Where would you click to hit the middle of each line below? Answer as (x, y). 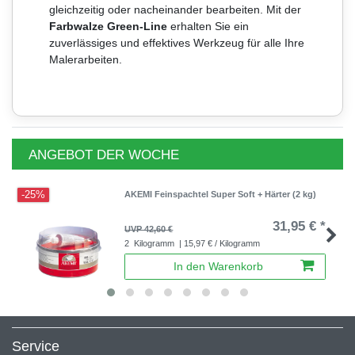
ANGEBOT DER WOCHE (104, 155)
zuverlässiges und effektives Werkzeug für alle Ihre (177, 42)
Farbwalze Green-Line (108, 26)
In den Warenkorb (218, 267)
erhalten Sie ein (208, 26)
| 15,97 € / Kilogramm (219, 244)
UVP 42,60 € (149, 229)
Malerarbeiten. (86, 59)
